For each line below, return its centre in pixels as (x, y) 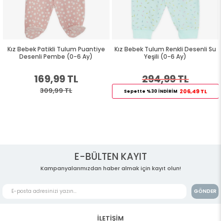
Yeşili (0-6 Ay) (166, 56)
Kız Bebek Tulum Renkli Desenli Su (166, 49)
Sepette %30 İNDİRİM (150, 91)
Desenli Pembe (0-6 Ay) (56, 56)
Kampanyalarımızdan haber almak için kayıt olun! (110, 168)
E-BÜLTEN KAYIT (110, 156)
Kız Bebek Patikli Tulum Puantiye (56, 49)
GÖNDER (205, 191)
